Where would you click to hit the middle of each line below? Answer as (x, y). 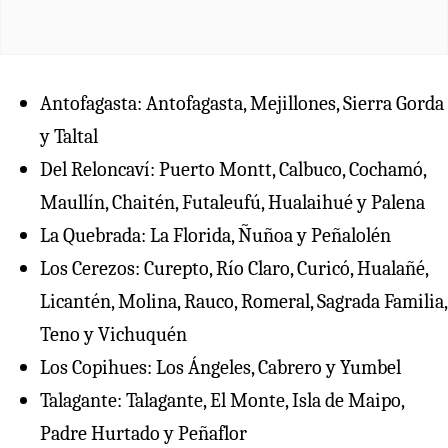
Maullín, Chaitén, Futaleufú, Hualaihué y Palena (232, 202)
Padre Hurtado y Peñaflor (143, 433)
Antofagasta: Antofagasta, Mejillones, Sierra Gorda (242, 103)
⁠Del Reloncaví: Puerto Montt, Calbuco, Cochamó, (233, 169)
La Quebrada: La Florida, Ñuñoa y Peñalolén (215, 235)
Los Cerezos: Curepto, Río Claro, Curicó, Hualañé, (234, 268)
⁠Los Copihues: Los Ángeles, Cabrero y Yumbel (220, 367)
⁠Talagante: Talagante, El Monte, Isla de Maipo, (222, 400)
